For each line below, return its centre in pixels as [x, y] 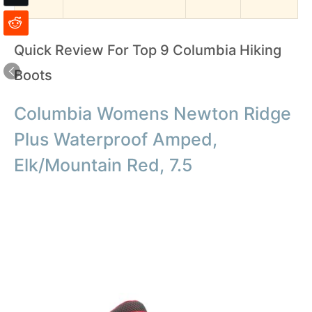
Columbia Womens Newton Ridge [153, 113]
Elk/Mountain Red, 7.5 [103, 165]
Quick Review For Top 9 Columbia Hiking [148, 50]
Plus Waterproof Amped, [116, 139]
